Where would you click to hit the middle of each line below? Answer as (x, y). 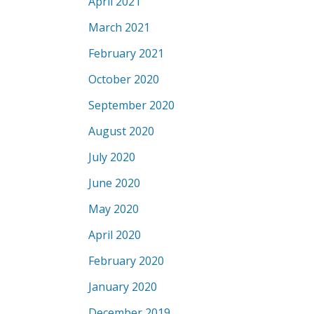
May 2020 (114, 209)
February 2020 (126, 261)
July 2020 (112, 157)
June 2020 (114, 183)
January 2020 (123, 287)
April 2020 (115, 235)
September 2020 (131, 105)
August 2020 (121, 131)
